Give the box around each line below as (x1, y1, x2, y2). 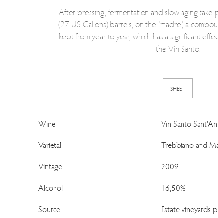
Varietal (38, 139, 62, 150)
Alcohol (38, 182, 63, 193)
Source (38, 203, 61, 215)
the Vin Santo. (156, 42, 201, 54)
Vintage (38, 161, 63, 172)
